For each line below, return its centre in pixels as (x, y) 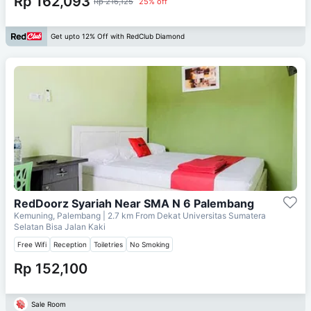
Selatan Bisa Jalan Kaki (60, 226)
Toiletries (108, 244)
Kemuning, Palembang (58, 215)
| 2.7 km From (129, 215)
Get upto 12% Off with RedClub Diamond (118, 36)
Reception (70, 244)
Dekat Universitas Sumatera (211, 215)
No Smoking (150, 244)
